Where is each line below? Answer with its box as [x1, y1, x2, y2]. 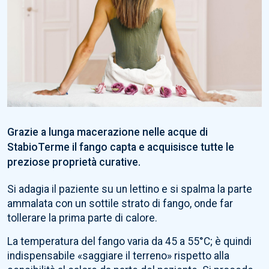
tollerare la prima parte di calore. [7, 212, 157, 225]
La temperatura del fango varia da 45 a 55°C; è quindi [7, 235, 252, 248]
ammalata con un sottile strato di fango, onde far [7, 198, 233, 210]
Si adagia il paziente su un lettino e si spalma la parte [7, 183, 252, 196]
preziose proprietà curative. [7, 156, 141, 169]
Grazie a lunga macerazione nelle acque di [7, 126, 208, 139]
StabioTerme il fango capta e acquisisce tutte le [7, 141, 234, 154]
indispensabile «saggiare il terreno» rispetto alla [7, 250, 229, 262]
